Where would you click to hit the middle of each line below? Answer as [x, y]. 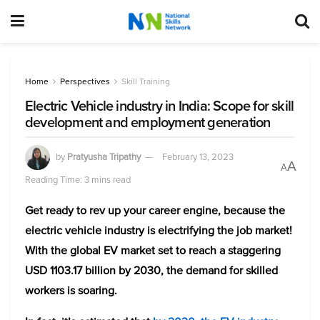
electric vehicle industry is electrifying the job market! [159, 230]
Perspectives [85, 81]
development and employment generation [148, 122]
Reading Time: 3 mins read [78, 180]
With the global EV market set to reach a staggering [153, 250]
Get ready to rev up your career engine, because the [155, 210]
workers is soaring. [71, 290]
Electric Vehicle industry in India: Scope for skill [160, 106]
